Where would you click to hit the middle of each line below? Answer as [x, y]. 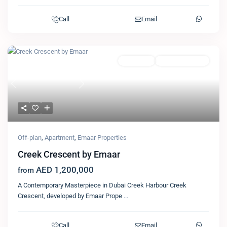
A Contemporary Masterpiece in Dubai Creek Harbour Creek [102, 185]
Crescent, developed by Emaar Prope [71, 196]
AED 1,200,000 [64, 170]
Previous [25, 89]
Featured [34, 61]
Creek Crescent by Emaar [69, 154]
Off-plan [30, 138]
